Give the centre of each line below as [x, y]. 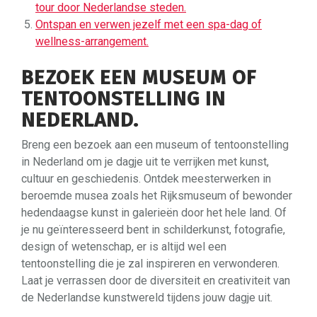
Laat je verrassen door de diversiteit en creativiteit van [156, 280]
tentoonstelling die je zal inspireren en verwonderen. [150, 263]
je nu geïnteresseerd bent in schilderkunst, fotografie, [153, 229]
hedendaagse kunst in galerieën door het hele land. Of [154, 212]
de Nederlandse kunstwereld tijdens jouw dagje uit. [147, 297]
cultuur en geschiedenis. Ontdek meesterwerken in [146, 178]
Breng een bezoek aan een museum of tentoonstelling [155, 144]
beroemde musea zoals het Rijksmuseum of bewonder [157, 195]
